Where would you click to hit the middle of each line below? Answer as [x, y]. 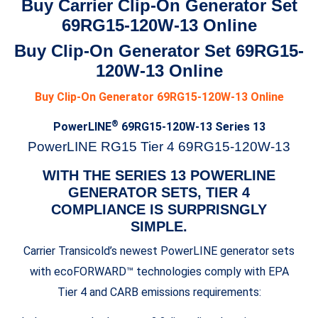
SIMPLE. [159, 227]
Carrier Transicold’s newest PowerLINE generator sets [159, 251]
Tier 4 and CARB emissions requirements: [159, 292]
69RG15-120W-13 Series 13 [192, 127]
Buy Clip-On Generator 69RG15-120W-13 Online [159, 97]
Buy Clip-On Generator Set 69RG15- [159, 51]
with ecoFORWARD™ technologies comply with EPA [159, 272]
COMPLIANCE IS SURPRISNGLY [159, 210]
